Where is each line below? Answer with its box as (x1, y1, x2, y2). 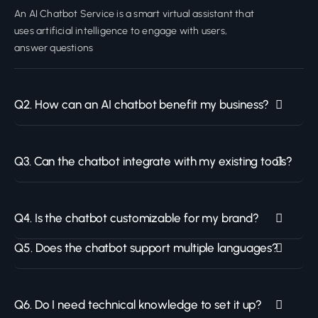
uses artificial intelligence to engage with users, (14, 25, 227, 38)
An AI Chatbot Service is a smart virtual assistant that (14, 8, 255, 21)
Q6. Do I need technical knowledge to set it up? (14, 297, 263, 312)
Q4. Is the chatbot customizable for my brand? (14, 211, 259, 226)
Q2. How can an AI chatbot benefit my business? (14, 97, 270, 112)
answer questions (14, 42, 94, 55)
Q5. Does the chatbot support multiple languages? (14, 241, 279, 256)
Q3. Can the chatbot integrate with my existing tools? (14, 154, 292, 169)
